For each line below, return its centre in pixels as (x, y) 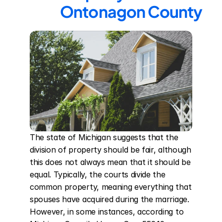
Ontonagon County (131, 11)
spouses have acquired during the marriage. (110, 199)
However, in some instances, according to (107, 212)
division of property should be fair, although (111, 150)
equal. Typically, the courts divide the (98, 174)
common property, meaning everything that (111, 187)
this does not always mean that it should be (110, 162)
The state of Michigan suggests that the (104, 137)
